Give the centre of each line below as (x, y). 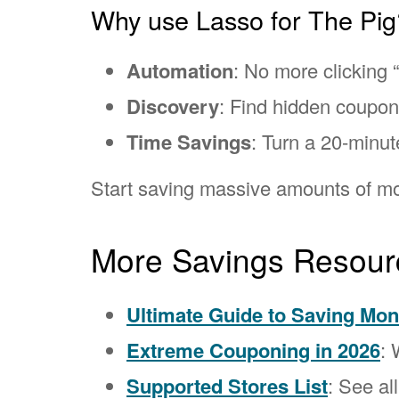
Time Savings (189, 141)
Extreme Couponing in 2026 (253, 350)
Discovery (173, 106)
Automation (180, 70)
